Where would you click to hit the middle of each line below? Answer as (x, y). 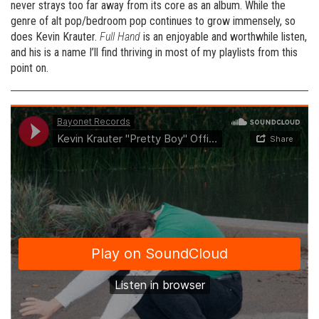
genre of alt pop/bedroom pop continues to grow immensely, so (153, 21)
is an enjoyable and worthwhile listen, (224, 37)
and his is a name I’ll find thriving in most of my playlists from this (154, 52)
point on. (30, 68)
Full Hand (120, 37)
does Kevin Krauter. (55, 37)
